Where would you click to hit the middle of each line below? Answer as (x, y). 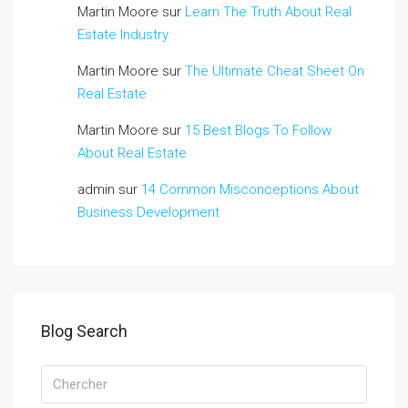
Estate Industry (123, 34)
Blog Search (84, 331)
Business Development (148, 212)
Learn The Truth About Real (268, 11)
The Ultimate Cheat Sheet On (275, 71)
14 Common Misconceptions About (250, 189)
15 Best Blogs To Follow (258, 130)
